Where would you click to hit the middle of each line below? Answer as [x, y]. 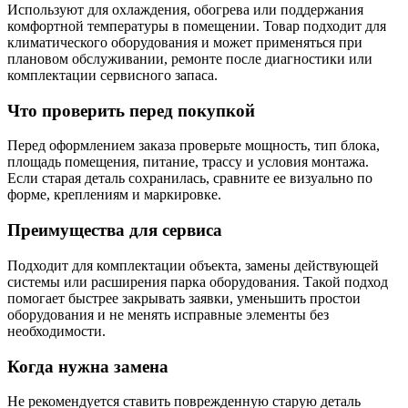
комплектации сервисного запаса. [112, 75]
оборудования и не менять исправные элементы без [168, 314]
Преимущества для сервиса [115, 230]
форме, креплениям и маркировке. [114, 195]
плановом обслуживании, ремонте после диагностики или [190, 58]
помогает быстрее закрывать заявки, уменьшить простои [184, 298]
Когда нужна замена [88, 366]
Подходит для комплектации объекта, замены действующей [193, 265]
